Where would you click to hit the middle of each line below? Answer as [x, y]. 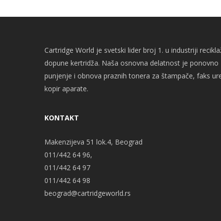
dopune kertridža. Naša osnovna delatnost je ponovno [131, 63]
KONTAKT [62, 118]
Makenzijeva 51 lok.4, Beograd [93, 142]
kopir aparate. [66, 89]
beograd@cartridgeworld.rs [88, 193]
